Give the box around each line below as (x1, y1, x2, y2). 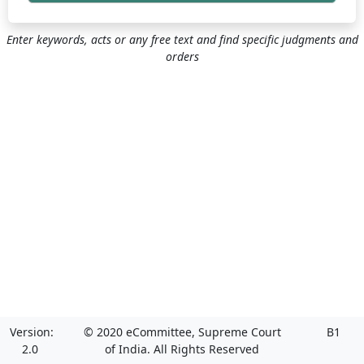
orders (165, 49, 199, 64)
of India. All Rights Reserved (105, 341, 259, 357)
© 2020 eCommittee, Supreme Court (83, 324, 281, 340)
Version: (10, 324, 54, 340)
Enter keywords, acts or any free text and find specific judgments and (6, 32, 358, 47)
